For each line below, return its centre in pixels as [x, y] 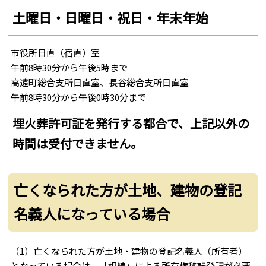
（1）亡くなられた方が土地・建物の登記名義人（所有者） [129, 251]
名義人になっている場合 [92, 213]
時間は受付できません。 [78, 144]
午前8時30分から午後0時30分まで [79, 97]
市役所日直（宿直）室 [56, 52]
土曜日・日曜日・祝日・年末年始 [111, 18]
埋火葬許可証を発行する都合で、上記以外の [131, 123]
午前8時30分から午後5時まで [69, 67]
